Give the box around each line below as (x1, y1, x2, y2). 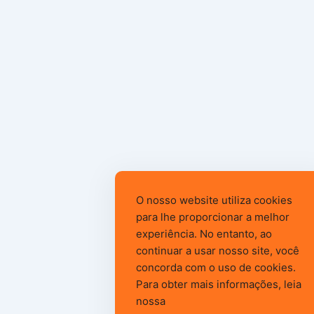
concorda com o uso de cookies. (136, 261, 296, 274)
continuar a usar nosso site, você (136, 244, 299, 257)
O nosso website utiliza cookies (136, 193, 292, 207)
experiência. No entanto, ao (136, 227, 272, 240)
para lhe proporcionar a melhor (136, 210, 289, 224)
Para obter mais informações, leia (136, 278, 301, 291)
